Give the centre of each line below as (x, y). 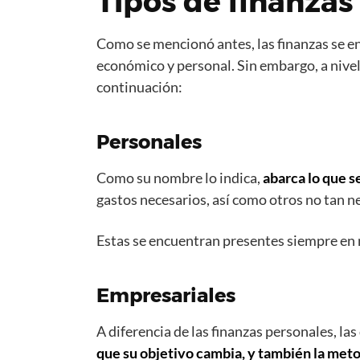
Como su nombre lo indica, (180, 178)
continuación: (139, 87)
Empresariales (166, 295)
